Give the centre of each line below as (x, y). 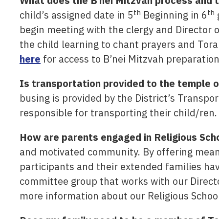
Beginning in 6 (174, 15)
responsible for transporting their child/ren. (118, 113)
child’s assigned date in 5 (77, 15)
